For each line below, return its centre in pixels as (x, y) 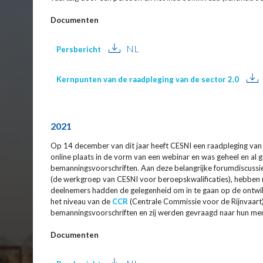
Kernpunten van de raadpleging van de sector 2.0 (147, 80)
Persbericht (78, 50)
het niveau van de (81, 202)
